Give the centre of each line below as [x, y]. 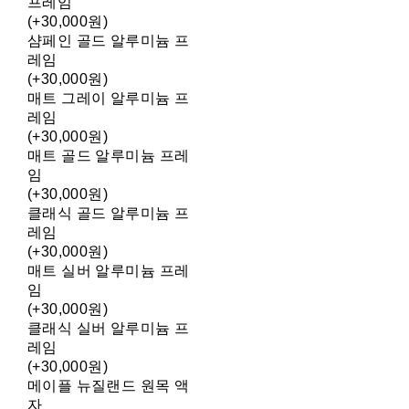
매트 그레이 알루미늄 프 [108, 99]
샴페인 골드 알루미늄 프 [108, 41]
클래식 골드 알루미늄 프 [108, 214]
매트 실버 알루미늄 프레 [108, 271]
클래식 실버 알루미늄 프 [108, 329]
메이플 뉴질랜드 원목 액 [108, 386]
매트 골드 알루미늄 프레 [108, 156]
